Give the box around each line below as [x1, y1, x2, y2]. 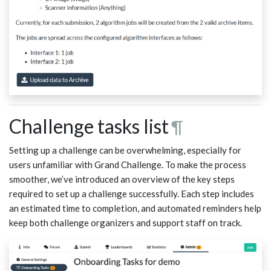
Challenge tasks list [9, 114, 169, 139]
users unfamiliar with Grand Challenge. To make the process [9, 159, 246, 171]
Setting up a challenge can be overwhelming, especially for [9, 145, 241, 156]
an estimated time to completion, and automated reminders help [9, 203, 261, 214]
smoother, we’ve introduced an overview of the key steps [9, 174, 235, 185]
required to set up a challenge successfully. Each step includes [9, 188, 254, 200]
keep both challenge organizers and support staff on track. [9, 217, 242, 229]
